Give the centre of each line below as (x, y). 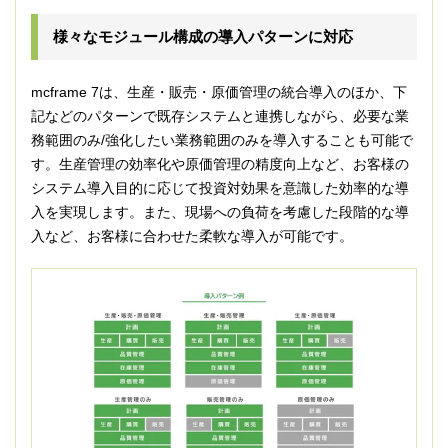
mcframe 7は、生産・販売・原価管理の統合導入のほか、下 (219, 92)
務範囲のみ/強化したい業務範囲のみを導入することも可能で (222, 140)
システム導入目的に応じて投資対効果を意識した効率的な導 (220, 188)
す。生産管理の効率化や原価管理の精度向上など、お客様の (220, 164)
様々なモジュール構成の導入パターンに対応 (203, 37)
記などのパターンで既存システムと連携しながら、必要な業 (220, 116)
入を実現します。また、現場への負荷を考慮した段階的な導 (220, 212)
